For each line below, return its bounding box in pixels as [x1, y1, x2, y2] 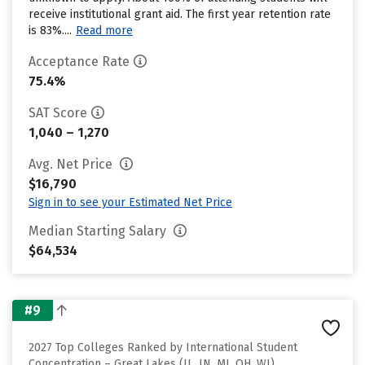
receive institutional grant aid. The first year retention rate [29, 7, 331, 21]
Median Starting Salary [29, 223, 169, 239]
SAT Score [29, 105, 87, 121]
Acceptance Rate [29, 54, 130, 69]
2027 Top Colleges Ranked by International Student [29, 341, 297, 354]
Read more [76, 24, 133, 37]
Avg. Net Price [29, 156, 116, 172]
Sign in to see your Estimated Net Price [29, 196, 232, 209]
